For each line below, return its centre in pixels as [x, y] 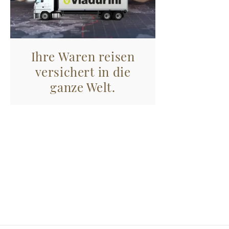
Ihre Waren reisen [83, 56]
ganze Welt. [83, 87]
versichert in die [83, 71]
